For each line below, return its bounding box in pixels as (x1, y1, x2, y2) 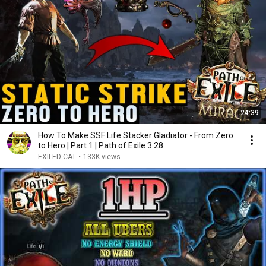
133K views (83, 153, 121, 161)
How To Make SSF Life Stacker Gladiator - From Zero (38, 131, 233, 140)
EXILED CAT (38, 153, 76, 161)
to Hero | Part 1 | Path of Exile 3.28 (38, 141, 163, 150)
